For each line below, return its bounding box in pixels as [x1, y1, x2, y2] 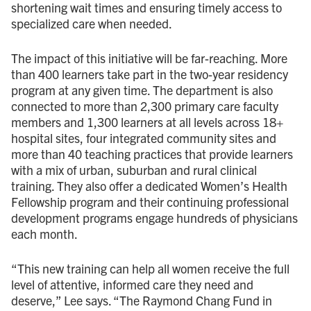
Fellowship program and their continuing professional [11, 193, 289, 210]
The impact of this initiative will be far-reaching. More [11, 49, 287, 66]
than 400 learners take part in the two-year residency [11, 65, 288, 82]
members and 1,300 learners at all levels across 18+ [11, 113, 283, 130]
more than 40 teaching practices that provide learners [11, 145, 293, 162]
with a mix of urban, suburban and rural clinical [11, 161, 257, 178]
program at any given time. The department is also [11, 81, 273, 98]
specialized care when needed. [11, 15, 172, 31]
